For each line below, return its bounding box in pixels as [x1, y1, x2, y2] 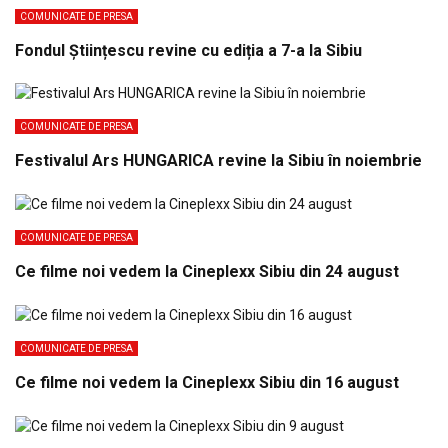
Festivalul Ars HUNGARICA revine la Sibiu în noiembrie [15, 151, 422, 171]
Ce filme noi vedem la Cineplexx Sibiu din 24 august [15, 262, 399, 282]
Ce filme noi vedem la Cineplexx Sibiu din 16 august [15, 373, 399, 392]
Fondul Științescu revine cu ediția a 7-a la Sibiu [15, 40, 362, 60]
